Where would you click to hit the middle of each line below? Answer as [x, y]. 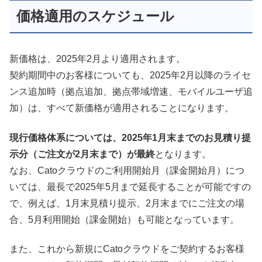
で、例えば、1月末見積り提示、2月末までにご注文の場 [127, 203]
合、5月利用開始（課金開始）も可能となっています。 [124, 219]
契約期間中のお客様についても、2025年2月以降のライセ [130, 75]
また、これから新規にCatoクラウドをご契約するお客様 [127, 249]
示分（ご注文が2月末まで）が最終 [82, 154]
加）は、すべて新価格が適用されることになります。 [122, 108]
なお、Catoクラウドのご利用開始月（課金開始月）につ [127, 170]
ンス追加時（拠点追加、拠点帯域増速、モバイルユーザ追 [131, 92]
